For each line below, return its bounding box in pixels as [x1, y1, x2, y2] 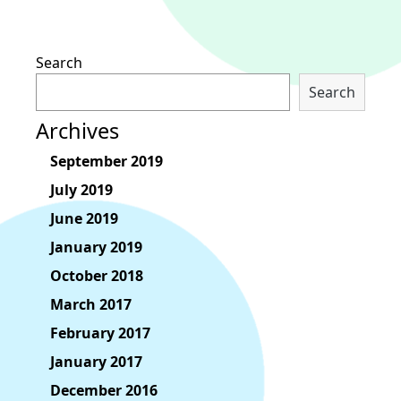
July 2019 [50, 180, 113, 200]
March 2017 [50, 294, 132, 315]
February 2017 [50, 323, 150, 344]
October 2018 [50, 266, 143, 286]
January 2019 [50, 237, 142, 258]
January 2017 [50, 352, 142, 372]
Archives [36, 116, 119, 146]
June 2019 [50, 209, 118, 229]
